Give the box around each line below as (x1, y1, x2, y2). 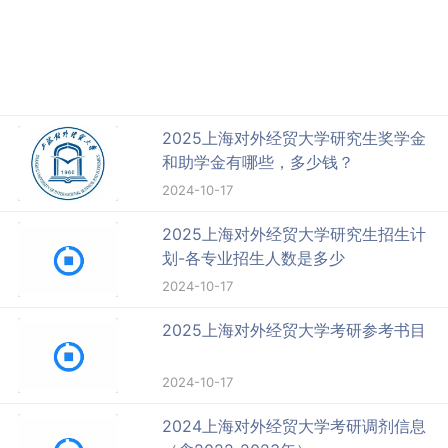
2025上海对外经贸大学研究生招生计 (162, 224, 427, 245)
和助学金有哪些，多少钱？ (162, 152, 355, 173)
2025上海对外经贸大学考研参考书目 (162, 320, 427, 341)
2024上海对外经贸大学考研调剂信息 (162, 416, 427, 437)
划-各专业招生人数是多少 (162, 248, 346, 269)
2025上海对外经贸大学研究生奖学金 (162, 128, 427, 149)
